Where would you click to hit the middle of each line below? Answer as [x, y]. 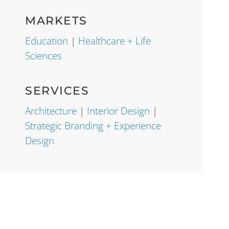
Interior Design [119, 111]
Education [47, 41]
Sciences [44, 55]
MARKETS [56, 20]
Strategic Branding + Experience [93, 125]
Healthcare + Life [115, 41]
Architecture [51, 111]
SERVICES [57, 90]
